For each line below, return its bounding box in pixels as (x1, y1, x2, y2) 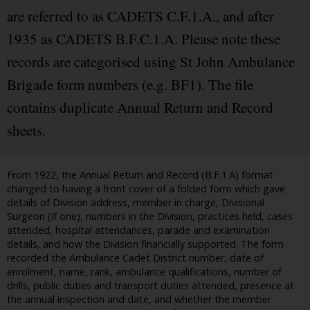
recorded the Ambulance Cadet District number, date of (7, 251, 264, 265)
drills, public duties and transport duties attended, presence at (7, 279, 294, 293)
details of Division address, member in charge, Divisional (7, 196, 264, 210)
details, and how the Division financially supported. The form (7, 237, 284, 251)
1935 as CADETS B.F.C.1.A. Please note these (7, 29, 280, 49)
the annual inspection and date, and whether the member (7, 293, 271, 307)
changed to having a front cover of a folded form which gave (7, 182, 285, 196)
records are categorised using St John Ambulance (7, 52, 295, 72)
